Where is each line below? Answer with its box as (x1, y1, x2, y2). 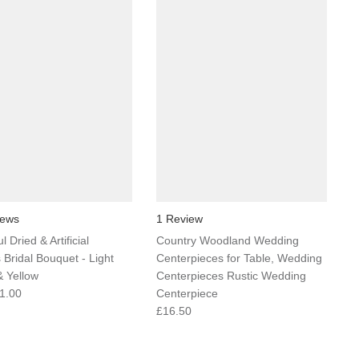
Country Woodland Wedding (155, 234, 299, 248)
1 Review (155, 212, 203, 226)
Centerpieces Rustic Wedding (155, 269, 306, 283)
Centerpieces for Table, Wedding (155, 252, 322, 265)
